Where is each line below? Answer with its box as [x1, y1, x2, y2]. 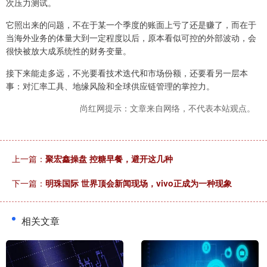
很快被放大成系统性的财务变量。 [6, 44, 131, 57]
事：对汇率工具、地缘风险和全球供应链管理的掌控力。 [6, 79, 215, 92]
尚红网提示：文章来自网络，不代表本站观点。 [80, 101, 255, 114]
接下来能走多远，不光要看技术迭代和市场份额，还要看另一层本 [6, 66, 248, 79]
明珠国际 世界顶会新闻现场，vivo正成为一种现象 [45, 176, 232, 189]
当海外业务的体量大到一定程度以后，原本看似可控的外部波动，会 [6, 31, 256, 44]
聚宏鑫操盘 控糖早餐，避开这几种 [45, 152, 173, 164]
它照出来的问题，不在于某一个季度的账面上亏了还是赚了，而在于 [6, 18, 256, 30]
